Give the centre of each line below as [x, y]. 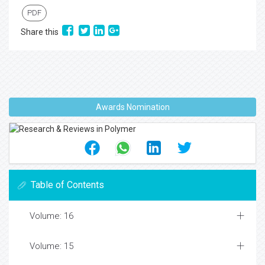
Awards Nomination [132, 107]
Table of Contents [67, 185]
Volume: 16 [51, 216]
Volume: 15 [51, 246]
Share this [41, 32]
